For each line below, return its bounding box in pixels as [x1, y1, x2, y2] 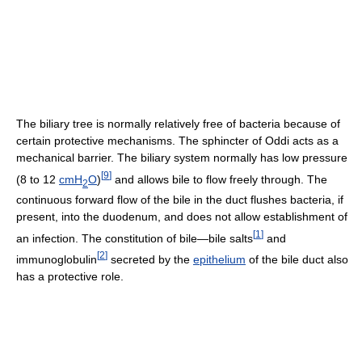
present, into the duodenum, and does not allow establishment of [16, 209, 347, 223]
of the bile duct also [246, 253, 348, 266]
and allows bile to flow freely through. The [112, 172, 327, 186]
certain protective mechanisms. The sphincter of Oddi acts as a [16, 134, 339, 148]
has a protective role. [16, 270, 124, 283]
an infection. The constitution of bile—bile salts [16, 231, 253, 245]
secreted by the [107, 253, 193, 266]
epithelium [193, 253, 246, 266]
